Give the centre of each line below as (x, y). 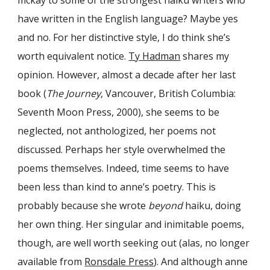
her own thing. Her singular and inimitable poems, (131, 224)
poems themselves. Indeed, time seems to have (124, 168)
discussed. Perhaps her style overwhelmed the (122, 150)
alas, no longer (216, 243)
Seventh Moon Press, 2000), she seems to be (119, 112)
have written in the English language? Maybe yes (128, 19)
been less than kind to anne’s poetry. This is (117, 187)
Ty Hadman (155, 56)
